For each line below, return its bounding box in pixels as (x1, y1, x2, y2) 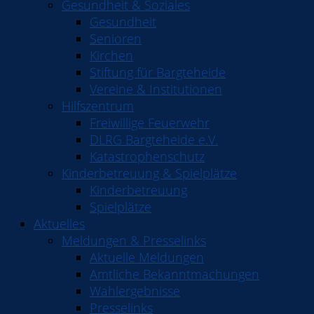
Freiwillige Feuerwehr (90, 114, 210, 131)
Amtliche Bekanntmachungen (90, 266, 259, 282)
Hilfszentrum (62, 97, 134, 114)
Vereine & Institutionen (90, 81, 222, 97)
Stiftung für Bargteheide (90, 64, 226, 81)
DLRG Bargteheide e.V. (90, 131, 218, 148)
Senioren (90, 30, 142, 47)
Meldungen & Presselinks (62, 232, 206, 249)
